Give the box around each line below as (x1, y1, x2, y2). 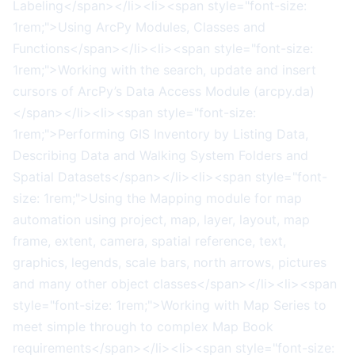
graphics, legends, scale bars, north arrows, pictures (13, 254, 326, 270)
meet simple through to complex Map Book (13, 318, 273, 334)
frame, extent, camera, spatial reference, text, (13, 232, 286, 249)
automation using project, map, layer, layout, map (13, 211, 310, 227)
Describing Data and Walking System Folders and (13, 147, 308, 163)
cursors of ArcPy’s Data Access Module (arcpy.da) (13, 82, 315, 99)
